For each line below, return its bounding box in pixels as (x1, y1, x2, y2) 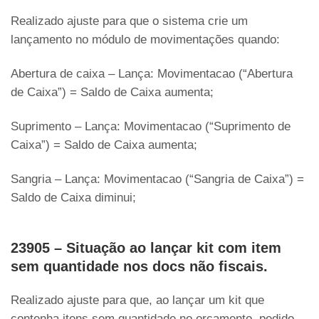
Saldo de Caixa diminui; (11, 191, 136, 204)
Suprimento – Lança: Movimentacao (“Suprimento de (11, 120, 291, 133)
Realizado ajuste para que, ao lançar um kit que (11, 293, 264, 307)
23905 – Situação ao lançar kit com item (11, 240, 281, 256)
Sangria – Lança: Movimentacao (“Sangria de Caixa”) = (11, 172, 304, 186)
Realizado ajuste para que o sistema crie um (11, 14, 248, 28)
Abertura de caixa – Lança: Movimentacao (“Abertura (11, 67, 293, 80)
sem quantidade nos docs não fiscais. (11, 258, 268, 274)
